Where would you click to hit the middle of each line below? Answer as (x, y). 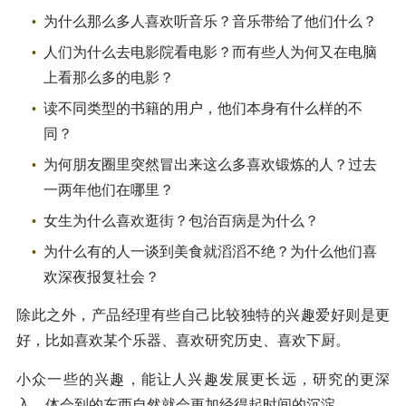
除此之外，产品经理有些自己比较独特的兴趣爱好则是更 (203, 314)
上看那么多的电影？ (109, 77)
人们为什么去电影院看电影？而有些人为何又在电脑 (210, 52)
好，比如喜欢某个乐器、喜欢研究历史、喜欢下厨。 (183, 340)
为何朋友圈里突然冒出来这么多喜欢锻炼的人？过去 (210, 164)
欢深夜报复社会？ (101, 276)
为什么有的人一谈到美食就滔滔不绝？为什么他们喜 (210, 251)
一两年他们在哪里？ (109, 189)
